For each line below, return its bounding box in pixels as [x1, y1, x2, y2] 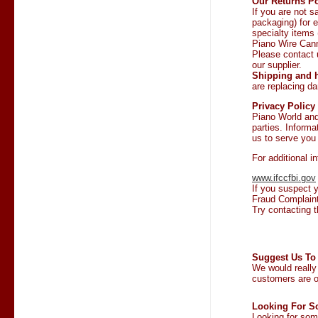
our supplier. [252, 60, 302, 70]
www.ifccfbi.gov [252, 172, 316, 183]
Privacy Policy [252, 101, 315, 111]
